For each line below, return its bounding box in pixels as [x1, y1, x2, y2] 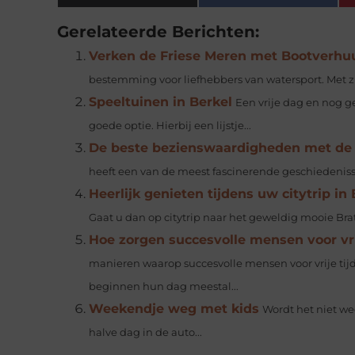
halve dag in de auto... [89, 326, 202, 339]
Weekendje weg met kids [89, 301, 259, 317]
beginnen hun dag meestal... [89, 281, 239, 293]
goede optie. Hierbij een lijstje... [89, 120, 251, 132]
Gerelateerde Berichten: [57, 22, 259, 42]
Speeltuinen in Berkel [89, 94, 232, 110]
